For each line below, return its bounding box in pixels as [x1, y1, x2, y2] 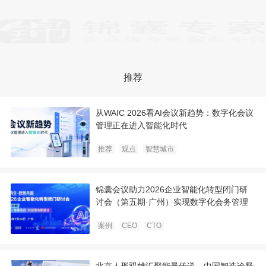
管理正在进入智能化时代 [96, 121, 187, 131]
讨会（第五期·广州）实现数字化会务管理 [96, 197, 248, 207]
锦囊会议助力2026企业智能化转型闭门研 [96, 185, 248, 195]
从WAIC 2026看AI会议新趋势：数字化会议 [96, 108, 254, 118]
